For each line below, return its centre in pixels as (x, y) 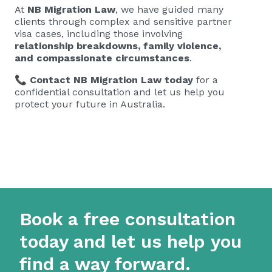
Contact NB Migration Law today (111, 80)
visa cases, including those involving (99, 34)
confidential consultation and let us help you (120, 92)
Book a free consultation (127, 219)
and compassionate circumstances (102, 58)
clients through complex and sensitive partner (123, 22)
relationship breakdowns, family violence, (118, 46)
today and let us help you (131, 241)
